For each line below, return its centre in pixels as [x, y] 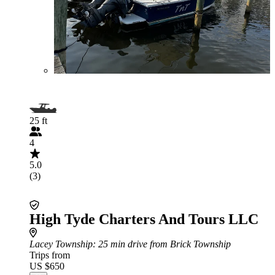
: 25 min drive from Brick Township [162, 244]
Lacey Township [61, 244]
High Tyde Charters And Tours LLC [144, 219]
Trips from [50, 255]
